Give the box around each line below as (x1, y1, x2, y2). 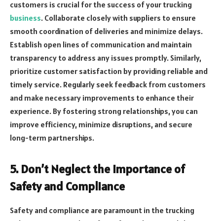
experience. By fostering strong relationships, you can (10, 106, 198, 116)
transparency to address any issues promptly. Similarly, (10, 52, 201, 63)
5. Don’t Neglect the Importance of (10, 161, 185, 177)
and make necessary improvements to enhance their (10, 92, 194, 103)
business (10, 12, 41, 23)
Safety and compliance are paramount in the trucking (10, 205, 194, 216)
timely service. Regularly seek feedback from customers (10, 79, 206, 89)
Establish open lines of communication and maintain (10, 39, 192, 49)
